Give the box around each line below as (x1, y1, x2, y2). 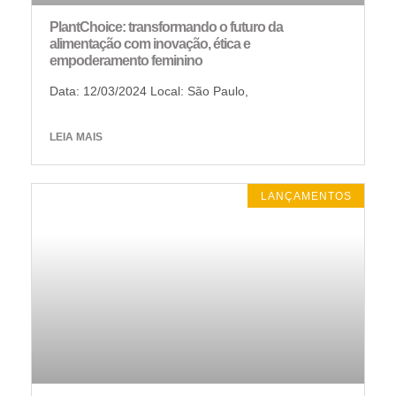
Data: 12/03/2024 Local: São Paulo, (49, 84, 248, 99)
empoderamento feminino (49, 53, 202, 69)
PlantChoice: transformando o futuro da (49, 19, 283, 35)
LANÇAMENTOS (260, 189, 352, 202)
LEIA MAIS (49, 131, 103, 144)
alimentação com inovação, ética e (49, 36, 250, 52)
